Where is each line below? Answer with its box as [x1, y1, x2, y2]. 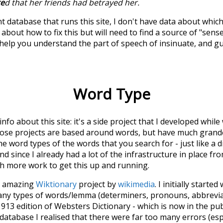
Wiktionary [36, 179, 77, 190]
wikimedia [118, 179, 155, 190]
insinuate [159, 37, 194, 49]
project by [77, 179, 118, 190]
